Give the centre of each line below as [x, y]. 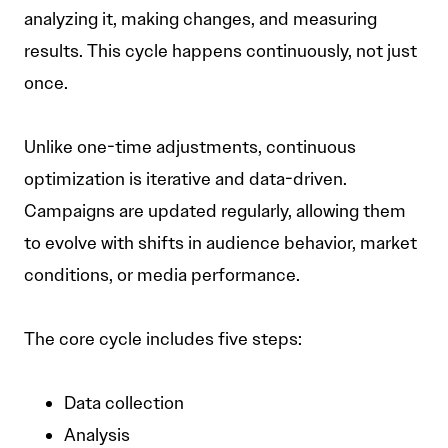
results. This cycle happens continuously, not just [220, 51]
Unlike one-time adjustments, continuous [190, 147]
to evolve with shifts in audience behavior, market [220, 243]
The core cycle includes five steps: [163, 339]
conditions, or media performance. [162, 275]
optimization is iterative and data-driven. [185, 179]
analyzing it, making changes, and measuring [200, 19]
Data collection [124, 403]
